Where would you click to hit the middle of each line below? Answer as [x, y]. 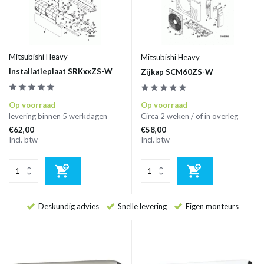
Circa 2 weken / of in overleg [189, 116]
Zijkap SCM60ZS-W [177, 72]
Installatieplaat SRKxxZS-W [61, 71]
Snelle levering [141, 206]
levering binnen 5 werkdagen [58, 116]
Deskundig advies [68, 206]
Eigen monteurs [211, 206]
